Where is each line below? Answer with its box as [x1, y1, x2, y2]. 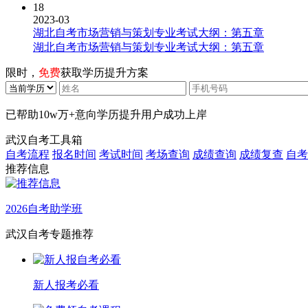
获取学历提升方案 [60, 67, 148, 79]
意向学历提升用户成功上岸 [75, 109, 207, 121]
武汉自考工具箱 [5, 134, 82, 146]
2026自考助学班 [5, 203, 82, 215]
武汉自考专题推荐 [5, 228, 93, 241]
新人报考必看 [33, 279, 99, 291]
